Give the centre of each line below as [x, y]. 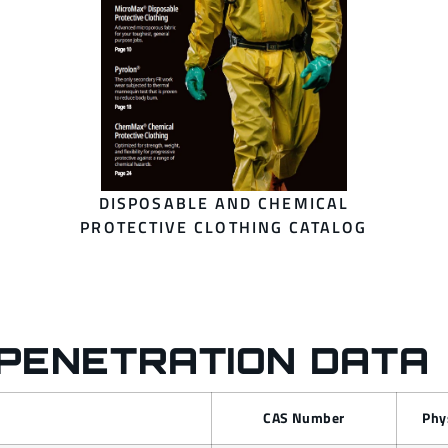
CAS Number [304, 418]
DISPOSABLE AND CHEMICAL [224, 203]
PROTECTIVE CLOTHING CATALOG [224, 227]
